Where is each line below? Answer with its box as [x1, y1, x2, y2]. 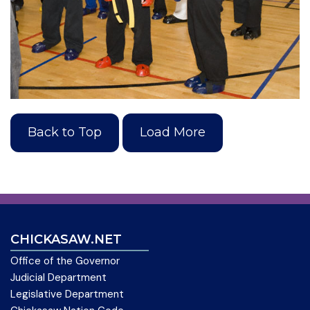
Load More [140, 125, 206, 140]
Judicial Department [10, 270, 107, 284]
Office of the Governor [10, 253, 120, 268]
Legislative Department [10, 286, 124, 301]
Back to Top [28, 125, 102, 140]
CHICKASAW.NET [10, 231, 122, 247]
